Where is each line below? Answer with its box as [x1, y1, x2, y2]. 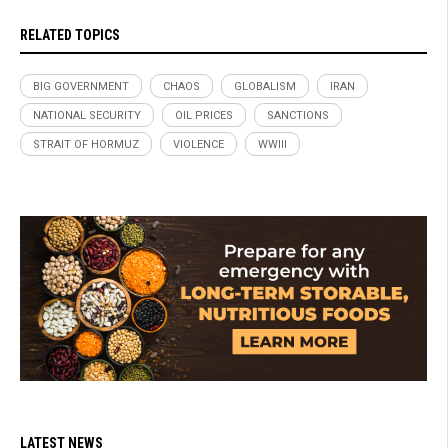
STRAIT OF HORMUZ [33, 137, 139, 151]
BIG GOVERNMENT [33, 79, 129, 93]
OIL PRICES [175, 108, 233, 122]
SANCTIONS [267, 108, 329, 122]
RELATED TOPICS [20, 26, 120, 43]
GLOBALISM [234, 79, 296, 93]
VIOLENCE [173, 137, 224, 151]
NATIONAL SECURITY [33, 108, 141, 122]
